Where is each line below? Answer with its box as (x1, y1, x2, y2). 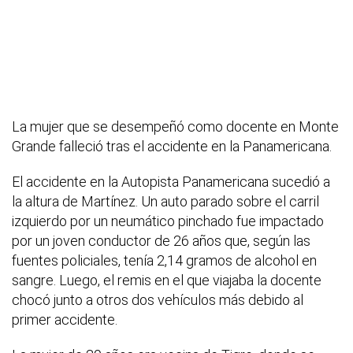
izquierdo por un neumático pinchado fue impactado (12, 213, 324, 230)
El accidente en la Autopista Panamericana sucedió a (12, 173, 330, 191)
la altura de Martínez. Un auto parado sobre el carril (12, 193, 319, 210)
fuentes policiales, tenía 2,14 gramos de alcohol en (12, 252, 317, 269)
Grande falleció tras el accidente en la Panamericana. (12, 138, 332, 155)
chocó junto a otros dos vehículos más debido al (12, 292, 303, 309)
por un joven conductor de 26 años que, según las (12, 232, 310, 250)
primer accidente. (12, 311, 117, 329)
